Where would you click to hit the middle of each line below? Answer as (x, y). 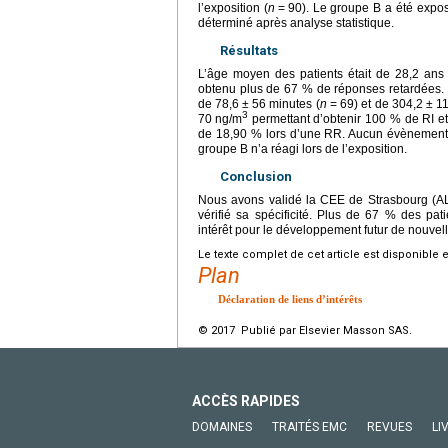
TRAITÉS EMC (309, 426)
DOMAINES (222, 426)
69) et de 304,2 (381, 103)
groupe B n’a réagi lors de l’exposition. (302, 148)
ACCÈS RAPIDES (246, 400)
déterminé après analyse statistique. (296, 22)
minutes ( (294, 103)
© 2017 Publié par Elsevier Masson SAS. (305, 330)
